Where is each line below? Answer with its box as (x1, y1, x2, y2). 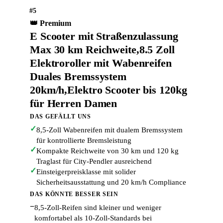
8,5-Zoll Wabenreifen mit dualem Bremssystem (36, 126, 183, 134)
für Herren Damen (30, 97, 117, 110)
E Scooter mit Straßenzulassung (30, 30, 178, 42)
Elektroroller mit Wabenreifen (30, 57, 172, 69)
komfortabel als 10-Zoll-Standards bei (34, 214, 152, 222)
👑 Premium (30, 19, 71, 27)
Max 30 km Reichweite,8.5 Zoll (30, 43, 175, 56)
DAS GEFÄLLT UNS (30, 113, 91, 120)
